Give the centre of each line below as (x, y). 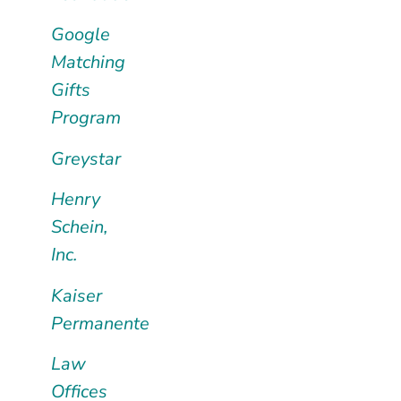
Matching (88, 63)
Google (80, 35)
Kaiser (76, 295)
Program (85, 118)
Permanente (100, 323)
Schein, (79, 227)
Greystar (85, 158)
